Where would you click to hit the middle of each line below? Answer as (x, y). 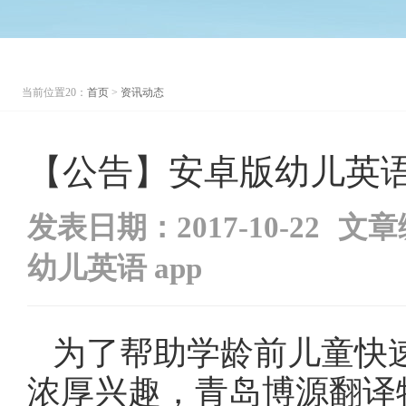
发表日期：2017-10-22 (174, 227)
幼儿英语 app (118, 268)
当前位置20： (54, 92)
